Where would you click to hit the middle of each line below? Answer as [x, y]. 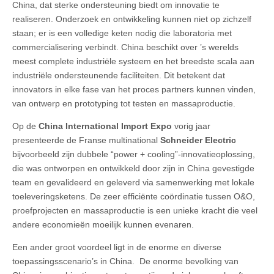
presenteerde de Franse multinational [86, 140]
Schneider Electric [198, 140]
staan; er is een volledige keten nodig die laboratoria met [122, 33]
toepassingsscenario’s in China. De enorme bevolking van [125, 261]
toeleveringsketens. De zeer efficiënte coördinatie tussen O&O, [134, 197]
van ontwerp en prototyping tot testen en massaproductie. [124, 104]
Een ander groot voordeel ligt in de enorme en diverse [117, 247]
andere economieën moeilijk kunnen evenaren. [103, 225]
